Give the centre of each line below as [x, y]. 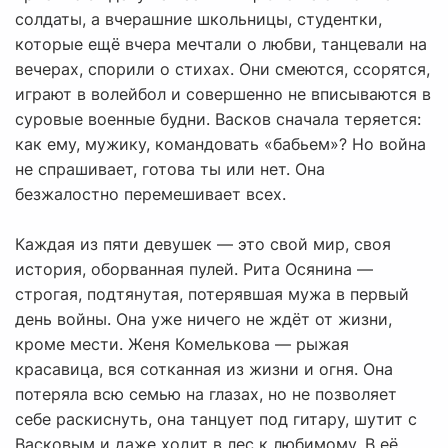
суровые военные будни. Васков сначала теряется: [218, 119]
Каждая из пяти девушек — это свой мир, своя [203, 244]
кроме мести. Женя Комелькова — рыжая [182, 344]
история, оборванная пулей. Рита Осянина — [194, 269]
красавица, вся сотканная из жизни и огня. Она [204, 369]
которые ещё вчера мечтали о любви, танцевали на [221, 44]
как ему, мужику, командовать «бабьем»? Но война [220, 144]
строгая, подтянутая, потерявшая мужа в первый [212, 294]
